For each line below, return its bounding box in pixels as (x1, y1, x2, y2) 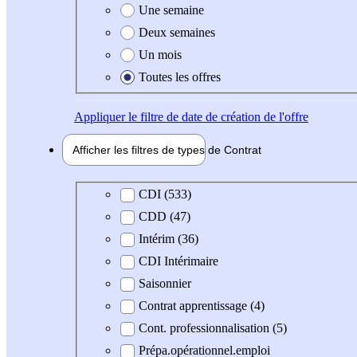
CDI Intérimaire (139, 254, 218, 269)
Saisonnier (139, 277, 191, 291)
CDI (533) (139, 187, 191, 202)
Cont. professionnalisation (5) (139, 321, 287, 335)
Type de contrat (86, 186, 164, 201)
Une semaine (139, 2, 204, 17)
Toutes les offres (139, 69, 221, 84)
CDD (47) (139, 210, 190, 224)
